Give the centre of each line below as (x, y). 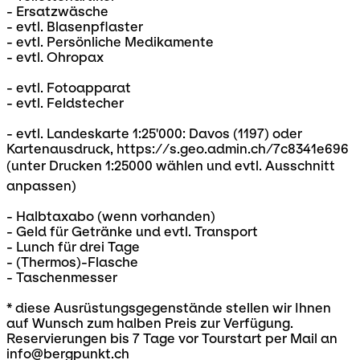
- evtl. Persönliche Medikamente (110, 43)
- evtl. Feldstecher (65, 104)
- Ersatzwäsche (57, 12)
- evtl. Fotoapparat (69, 88)
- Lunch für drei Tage (73, 247)
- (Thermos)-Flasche (72, 263)
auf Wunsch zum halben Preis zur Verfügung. (150, 324)
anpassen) (41, 186)
